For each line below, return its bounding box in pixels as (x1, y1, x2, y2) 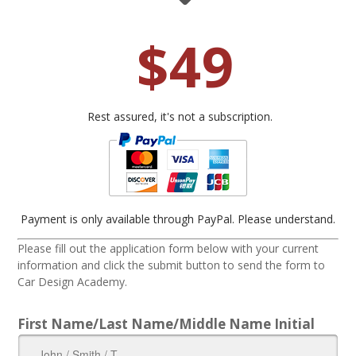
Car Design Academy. (17, 274, 128, 289)
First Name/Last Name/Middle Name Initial (17, 315, 315, 333)
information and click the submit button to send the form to (17, 257, 326, 273)
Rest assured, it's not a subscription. (87, 109, 273, 124)
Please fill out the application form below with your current (17, 241, 319, 256)
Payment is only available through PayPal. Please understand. (21, 211, 335, 226)
